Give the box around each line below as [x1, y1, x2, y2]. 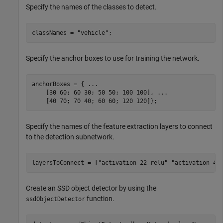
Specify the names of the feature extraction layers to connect [26, 122, 213, 130]
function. [85, 195, 114, 203]
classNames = [31, 29, 77, 36]
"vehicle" [77, 29, 109, 36]
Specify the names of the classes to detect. [26, 3, 157, 11]
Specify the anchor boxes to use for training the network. [26, 54, 200, 62]
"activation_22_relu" [98, 159, 168, 166]
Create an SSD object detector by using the [26, 184, 156, 192]
